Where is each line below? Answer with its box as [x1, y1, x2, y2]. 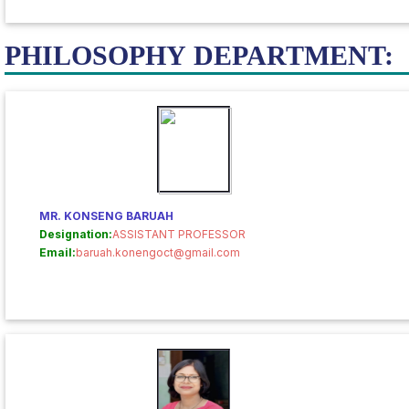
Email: [39, 246, 76, 259]
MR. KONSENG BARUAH [39, 209, 173, 223]
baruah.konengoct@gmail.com [76, 246, 240, 259]
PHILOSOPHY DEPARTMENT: [5, 40, 393, 70]
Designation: [39, 227, 112, 241]
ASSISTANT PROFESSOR [112, 227, 246, 241]
